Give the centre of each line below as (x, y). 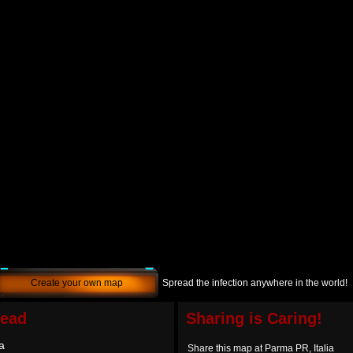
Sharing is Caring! (254, 318)
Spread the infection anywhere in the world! (255, 283)
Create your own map (77, 283)
